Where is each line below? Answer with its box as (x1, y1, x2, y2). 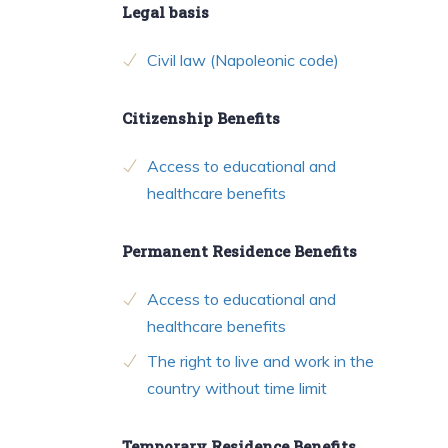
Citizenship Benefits (122, 108, 280, 129)
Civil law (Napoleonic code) (147, 50, 339, 71)
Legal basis (122, 2, 209, 23)
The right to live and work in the (147, 351, 374, 372)
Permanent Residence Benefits (122, 241, 357, 262)
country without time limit (147, 378, 327, 399)
